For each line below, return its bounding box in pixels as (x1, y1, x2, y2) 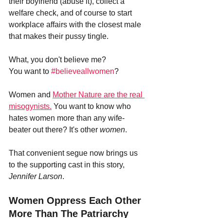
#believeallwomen (51, 67, 114, 75)
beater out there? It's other (9, 125, 100, 134)
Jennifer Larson (9, 172, 62, 181)
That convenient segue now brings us (9, 148, 140, 157)
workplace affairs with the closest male (9, 20, 143, 29)
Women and (9, 90, 53, 99)
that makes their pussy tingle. (9, 32, 109, 40)
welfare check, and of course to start (9, 8, 134, 17)
